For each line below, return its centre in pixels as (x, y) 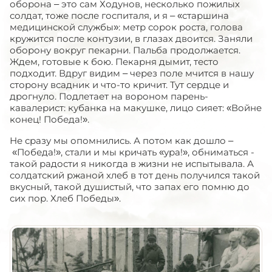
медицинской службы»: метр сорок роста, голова (126, 27)
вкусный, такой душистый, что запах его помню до (130, 187)
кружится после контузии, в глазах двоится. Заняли (131, 39)
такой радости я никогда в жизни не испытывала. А (132, 164)
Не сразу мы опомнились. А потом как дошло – (121, 141)
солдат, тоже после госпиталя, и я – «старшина (119, 15)
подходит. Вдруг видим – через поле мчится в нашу (132, 73)
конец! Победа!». (49, 119)
